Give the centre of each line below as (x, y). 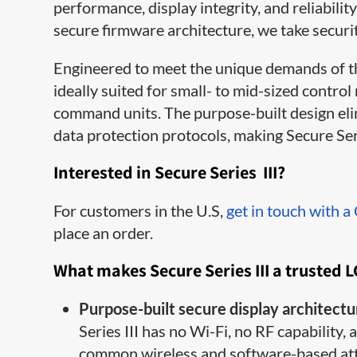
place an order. (104, 233)
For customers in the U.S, (140, 211)
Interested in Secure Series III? (170, 173)
